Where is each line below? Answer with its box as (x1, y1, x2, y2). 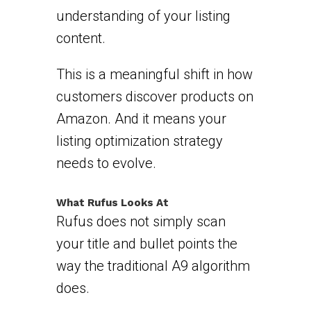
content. (56, 29, 106, 47)
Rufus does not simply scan (56, 212, 226, 230)
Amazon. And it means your (56, 110, 226, 127)
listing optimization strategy (56, 132, 223, 149)
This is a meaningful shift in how (56, 65, 253, 83)
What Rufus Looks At (56, 196, 169, 209)
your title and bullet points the (56, 235, 237, 252)
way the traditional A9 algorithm (56, 257, 250, 274)
